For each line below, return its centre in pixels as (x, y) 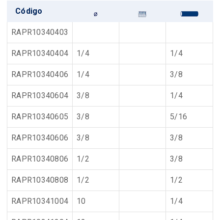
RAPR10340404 (40, 53)
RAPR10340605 (40, 117)
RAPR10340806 (40, 159)
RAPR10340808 (40, 180)
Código (29, 11)
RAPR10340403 (40, 32)
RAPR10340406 (40, 74)
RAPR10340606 (40, 138)
